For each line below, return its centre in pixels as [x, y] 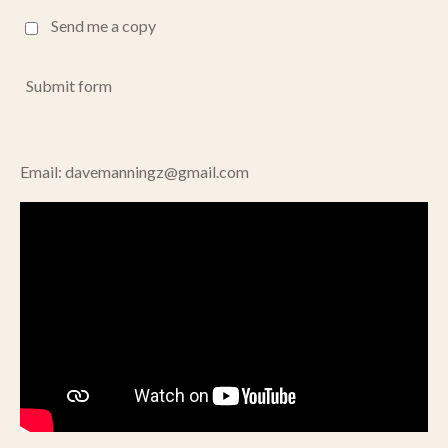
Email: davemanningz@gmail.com [134, 172]
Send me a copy [103, 26]
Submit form [69, 85]
